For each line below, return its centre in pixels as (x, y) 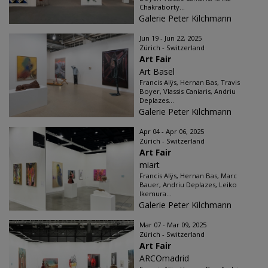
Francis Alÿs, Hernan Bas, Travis (190, 82)
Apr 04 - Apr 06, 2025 (172, 131)
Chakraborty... (162, 7)
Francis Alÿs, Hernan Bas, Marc (188, 176)
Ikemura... (156, 194)
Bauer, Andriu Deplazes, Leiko (188, 185)
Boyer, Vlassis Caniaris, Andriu (188, 91)
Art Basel (157, 71)
